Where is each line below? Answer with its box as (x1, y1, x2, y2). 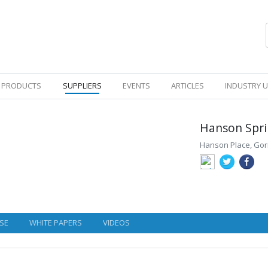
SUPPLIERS (62, 80, 102, 91)
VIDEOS (103, 217, 130, 228)
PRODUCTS (1, 80, 42, 91)
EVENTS (122, 80, 150, 91)
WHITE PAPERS (29, 217, 83, 228)
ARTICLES (171, 80, 205, 91)
